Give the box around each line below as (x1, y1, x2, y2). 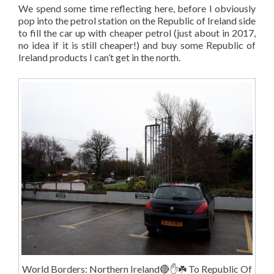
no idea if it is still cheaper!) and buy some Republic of (18, 39, 256, 51)
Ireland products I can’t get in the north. (18, 51, 180, 64)
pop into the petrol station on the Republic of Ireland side (18, 15, 256, 27)
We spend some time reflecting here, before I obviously (18, 2, 256, 15)
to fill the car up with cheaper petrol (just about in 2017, (18, 27, 256, 39)
